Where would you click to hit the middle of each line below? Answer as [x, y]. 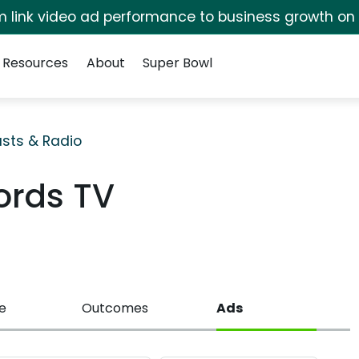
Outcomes [115, 308]
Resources [36, 63]
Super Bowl [177, 63]
